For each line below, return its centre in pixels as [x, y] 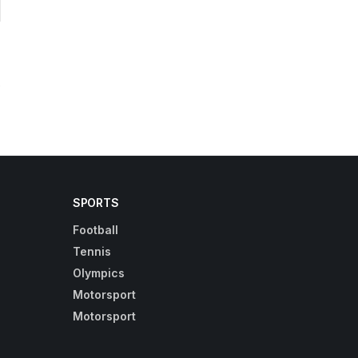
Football [95, 230]
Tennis [92, 252]
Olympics [99, 273]
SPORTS [96, 203]
